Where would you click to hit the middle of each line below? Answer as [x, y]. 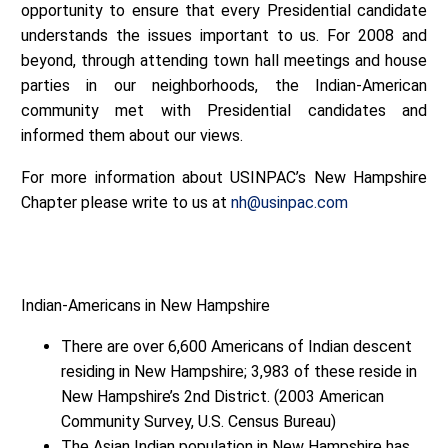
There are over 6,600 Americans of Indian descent [236, 346]
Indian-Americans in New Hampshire [145, 305]
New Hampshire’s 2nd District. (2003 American [222, 396]
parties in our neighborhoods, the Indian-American [224, 85]
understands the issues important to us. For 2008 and [224, 35]
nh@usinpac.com [289, 203]
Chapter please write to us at [126, 203]
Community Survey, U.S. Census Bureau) [198, 421]
